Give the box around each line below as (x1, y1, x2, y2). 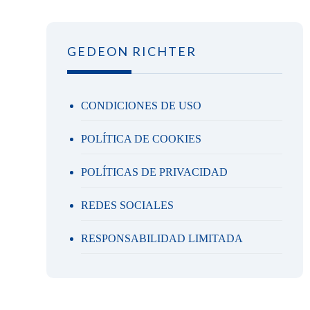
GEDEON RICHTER (67, 44, 197, 59)
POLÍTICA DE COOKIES (81, 133, 202, 145)
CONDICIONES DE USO (81, 100, 202, 111)
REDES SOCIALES (81, 199, 174, 211)
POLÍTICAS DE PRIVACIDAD (81, 166, 228, 178)
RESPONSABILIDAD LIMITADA (81, 232, 244, 244)
